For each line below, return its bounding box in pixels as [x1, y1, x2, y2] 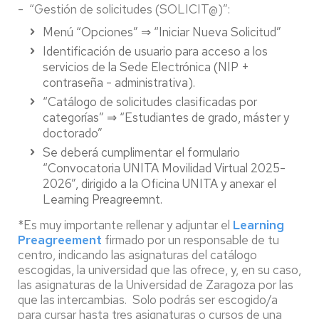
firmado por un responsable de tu [105, 232, 279, 248]
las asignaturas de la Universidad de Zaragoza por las [18, 277, 293, 293]
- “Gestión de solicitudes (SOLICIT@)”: [18, 1, 230, 17]
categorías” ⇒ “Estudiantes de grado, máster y [43, 110, 289, 125]
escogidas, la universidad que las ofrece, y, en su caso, [18, 262, 301, 278]
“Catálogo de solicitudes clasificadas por [43, 94, 257, 110]
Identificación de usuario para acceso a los [43, 43, 268, 59]
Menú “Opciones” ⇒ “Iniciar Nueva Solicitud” [43, 24, 281, 40]
